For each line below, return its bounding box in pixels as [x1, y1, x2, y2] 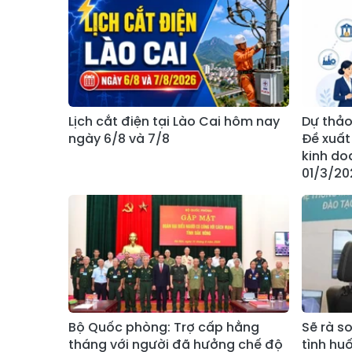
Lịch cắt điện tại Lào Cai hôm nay [68, 112, 280, 131]
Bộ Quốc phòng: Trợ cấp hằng [68, 318, 259, 337]
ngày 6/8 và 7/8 [68, 130, 170, 148]
